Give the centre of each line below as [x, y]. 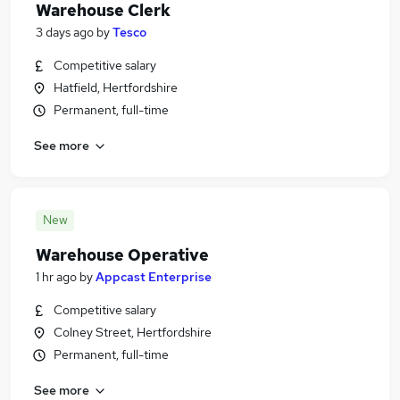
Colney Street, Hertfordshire [133, 332]
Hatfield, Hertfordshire [116, 87]
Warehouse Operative [122, 255]
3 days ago [65, 32]
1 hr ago [56, 277]
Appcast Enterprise [154, 277]
